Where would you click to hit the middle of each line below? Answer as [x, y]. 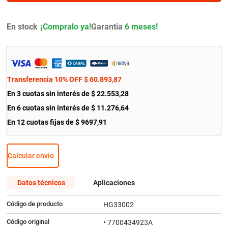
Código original [28, 222]
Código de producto [34, 204]
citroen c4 [40, 22]
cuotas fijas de [50, 122]
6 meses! [140, 26]
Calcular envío [31, 155]
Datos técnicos [41, 182]
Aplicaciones [114, 182]
